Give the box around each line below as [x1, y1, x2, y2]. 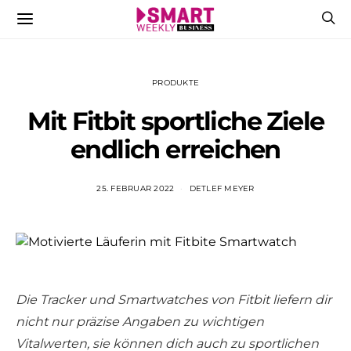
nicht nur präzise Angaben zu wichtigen [16, 313, 264, 329]
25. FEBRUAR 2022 [96, 183, 175, 194]
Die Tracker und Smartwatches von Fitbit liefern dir [16, 291, 331, 307]
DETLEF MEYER [189, 183, 255, 194]
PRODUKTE [152, 78, 199, 88]
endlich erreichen [71, 134, 280, 165]
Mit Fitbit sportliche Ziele [27, 106, 324, 136]
